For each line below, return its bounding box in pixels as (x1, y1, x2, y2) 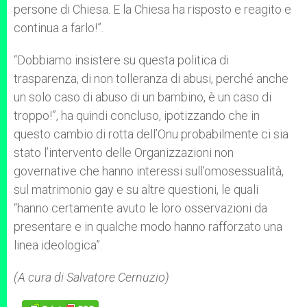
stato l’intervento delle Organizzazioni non (14, 145, 234, 160)
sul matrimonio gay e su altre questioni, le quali (14, 182, 258, 197)
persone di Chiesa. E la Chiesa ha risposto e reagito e (14, 2, 291, 16)
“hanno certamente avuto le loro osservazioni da (14, 201, 267, 215)
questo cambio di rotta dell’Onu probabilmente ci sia (14, 127, 288, 141)
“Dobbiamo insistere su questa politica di (14, 53, 229, 67)
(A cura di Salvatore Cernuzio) (14, 270, 169, 284)
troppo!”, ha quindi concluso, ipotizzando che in (14, 108, 260, 123)
